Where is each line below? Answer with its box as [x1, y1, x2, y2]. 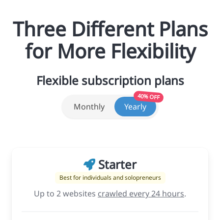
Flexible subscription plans [36, 72, 184, 88]
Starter [95, 156, 137, 172]
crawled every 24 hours [98, 188, 184, 199]
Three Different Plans [12, 15, 208, 42]
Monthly [74, 101, 105, 112]
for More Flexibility [25, 37, 195, 64]
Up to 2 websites [34, 188, 98, 199]
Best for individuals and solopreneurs [59, 173, 161, 182]
